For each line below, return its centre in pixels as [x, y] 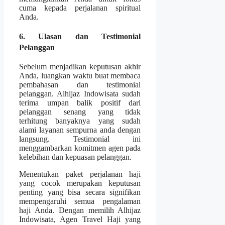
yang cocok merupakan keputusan [80, 183]
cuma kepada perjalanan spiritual [80, 8]
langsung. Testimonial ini [80, 139]
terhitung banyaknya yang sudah [80, 121]
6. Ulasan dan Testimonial [80, 37]
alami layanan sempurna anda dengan [80, 130]
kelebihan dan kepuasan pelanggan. [75, 157]
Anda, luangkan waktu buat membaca [80, 76]
